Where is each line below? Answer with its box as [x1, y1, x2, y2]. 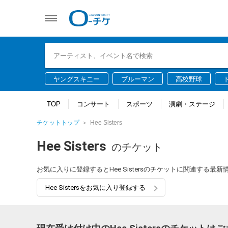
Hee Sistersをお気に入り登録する [45, 184, 146, 191]
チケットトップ [37, 119, 79, 126]
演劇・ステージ [169, 100, 216, 108]
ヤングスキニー [53, 75, 100, 83]
